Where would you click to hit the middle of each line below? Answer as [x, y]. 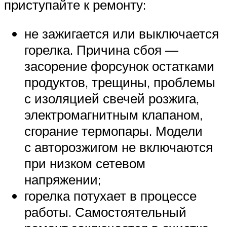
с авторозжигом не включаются [119, 147]
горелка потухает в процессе [110, 196]
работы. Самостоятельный [105, 212]
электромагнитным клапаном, [113, 115]
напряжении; [63, 180]
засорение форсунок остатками [119, 66]
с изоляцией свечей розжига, [112, 99]
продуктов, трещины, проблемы [120, 82]
